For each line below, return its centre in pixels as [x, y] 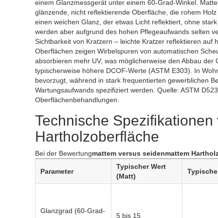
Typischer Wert [141, 166]
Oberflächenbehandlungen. [77, 100]
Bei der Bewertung [64, 153]
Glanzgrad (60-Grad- [73, 211]
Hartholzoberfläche [97, 136]
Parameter [57, 171]
